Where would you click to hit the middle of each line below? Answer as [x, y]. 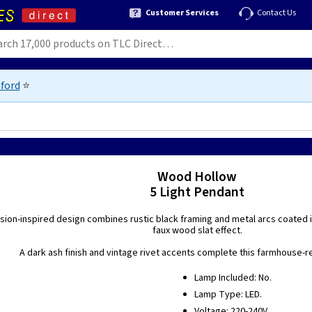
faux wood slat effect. [197, 231]
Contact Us [276, 13]
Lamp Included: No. [233, 278]
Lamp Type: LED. [228, 295]
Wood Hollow [197, 177]
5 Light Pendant [197, 192]
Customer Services [182, 13]
